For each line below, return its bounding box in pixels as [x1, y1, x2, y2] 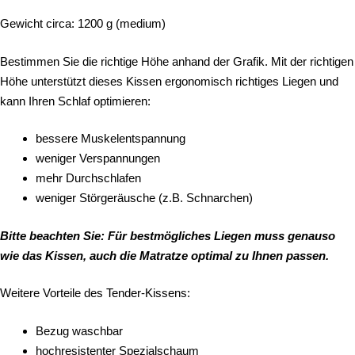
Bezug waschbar [36, 323, 123, 338]
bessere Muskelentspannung [36, 132, 185, 146]
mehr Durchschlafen [36, 171, 141, 185]
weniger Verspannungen [36, 151, 160, 166]
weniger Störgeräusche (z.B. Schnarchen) [36, 191, 253, 205]
